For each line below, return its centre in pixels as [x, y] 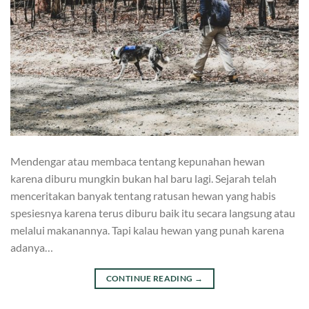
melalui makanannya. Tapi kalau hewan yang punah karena [147, 230]
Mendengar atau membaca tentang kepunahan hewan [138, 161]
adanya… [32, 248]
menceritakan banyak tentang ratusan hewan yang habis [143, 196]
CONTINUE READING [150, 279]
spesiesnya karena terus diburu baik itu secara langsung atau [153, 213]
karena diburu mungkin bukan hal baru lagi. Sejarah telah [143, 179]
